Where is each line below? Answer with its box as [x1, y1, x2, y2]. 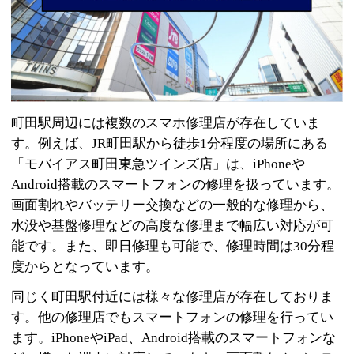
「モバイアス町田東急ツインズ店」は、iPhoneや [11, 156, 306, 171]
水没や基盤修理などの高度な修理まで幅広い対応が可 [11, 217, 334, 233]
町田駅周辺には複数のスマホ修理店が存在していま [11, 115, 321, 130]
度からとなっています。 [11, 258, 160, 274]
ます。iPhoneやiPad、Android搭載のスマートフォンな [11, 330, 337, 345]
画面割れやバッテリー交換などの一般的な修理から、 [11, 197, 334, 213]
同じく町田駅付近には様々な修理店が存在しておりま [11, 288, 334, 304]
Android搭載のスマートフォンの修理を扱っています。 [11, 176, 341, 192]
